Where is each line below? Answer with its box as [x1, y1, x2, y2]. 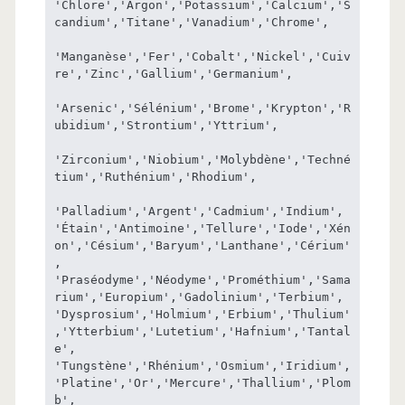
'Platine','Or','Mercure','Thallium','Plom [53, 375, 351, 390]
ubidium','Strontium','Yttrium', [53, 118, 278, 132]
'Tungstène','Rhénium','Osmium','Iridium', [53, 358, 351, 372]
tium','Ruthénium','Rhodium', [53, 169, 257, 184]
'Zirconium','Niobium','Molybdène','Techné [53, 152, 351, 166]
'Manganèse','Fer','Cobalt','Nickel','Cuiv [53, 49, 351, 63]
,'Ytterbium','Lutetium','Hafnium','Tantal [53, 324, 351, 338]
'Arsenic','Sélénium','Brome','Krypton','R [53, 100, 351, 115]
